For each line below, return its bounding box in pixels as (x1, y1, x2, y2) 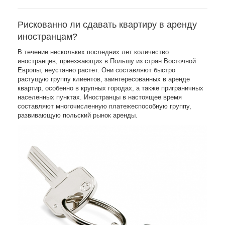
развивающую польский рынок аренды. (18, 111, 138, 120)
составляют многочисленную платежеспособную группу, (18, 102, 191, 110)
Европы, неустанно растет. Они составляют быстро (18, 66, 175, 74)
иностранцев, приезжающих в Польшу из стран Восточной (18, 57, 196, 65)
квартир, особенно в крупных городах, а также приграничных (18, 84, 203, 92)
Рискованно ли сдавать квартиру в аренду (18, 20, 197, 30)
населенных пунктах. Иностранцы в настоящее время (18, 93, 182, 101)
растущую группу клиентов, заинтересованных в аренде (18, 75, 190, 83)
